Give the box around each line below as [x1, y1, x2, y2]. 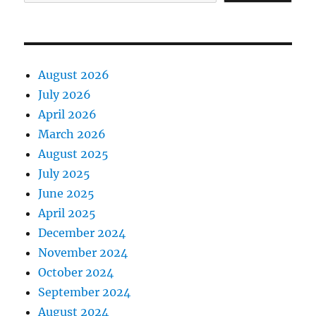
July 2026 [38, 87, 92, 102]
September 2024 [38, 285, 131, 299]
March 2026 [38, 127, 107, 141]
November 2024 [38, 245, 128, 260]
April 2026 [38, 107, 97, 121]
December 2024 [38, 226, 126, 240]
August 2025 [38, 147, 109, 161]
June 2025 [38, 186, 95, 200]
